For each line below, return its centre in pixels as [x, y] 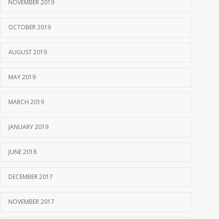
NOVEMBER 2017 [31, 202]
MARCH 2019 [26, 102]
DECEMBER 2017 [31, 177]
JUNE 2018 [22, 152]
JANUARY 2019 [28, 127]
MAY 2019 [22, 77]
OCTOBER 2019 [30, 27]
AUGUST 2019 [28, 52]
